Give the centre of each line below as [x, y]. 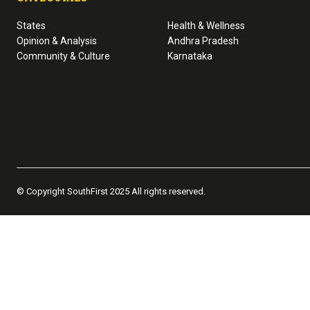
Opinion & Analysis [57, 40]
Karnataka [190, 56]
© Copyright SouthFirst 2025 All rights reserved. [111, 191]
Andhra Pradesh [203, 40]
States [31, 25]
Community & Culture [63, 56]
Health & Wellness [207, 25]
